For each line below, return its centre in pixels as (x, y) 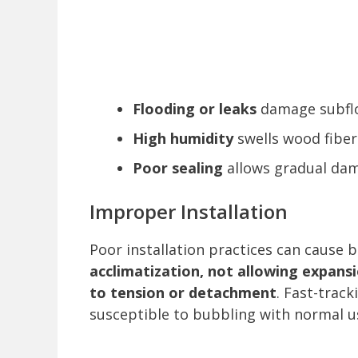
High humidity (183, 139)
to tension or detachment (183, 293)
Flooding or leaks (195, 109)
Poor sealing (178, 168)
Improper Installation (189, 212)
